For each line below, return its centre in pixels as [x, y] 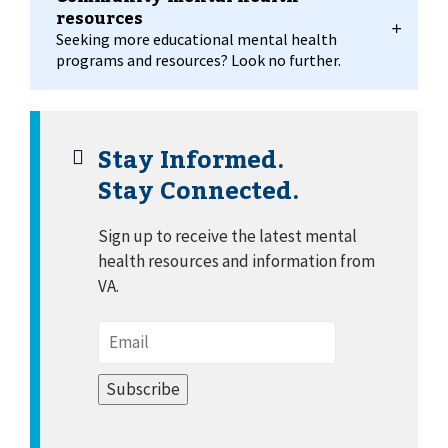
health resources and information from [236, 261]
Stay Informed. [191, 158]
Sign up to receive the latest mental [227, 236]
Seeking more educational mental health [196, 39]
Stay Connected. [198, 189]
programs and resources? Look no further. [198, 60]
